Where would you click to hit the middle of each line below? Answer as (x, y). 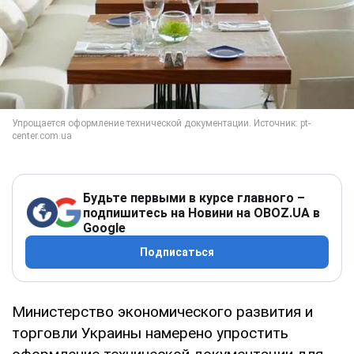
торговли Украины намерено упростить (150, 333)
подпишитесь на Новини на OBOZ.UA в (201, 213)
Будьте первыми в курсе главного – (194, 198)
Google (104, 228)
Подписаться (177, 252)
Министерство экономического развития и (162, 311)
